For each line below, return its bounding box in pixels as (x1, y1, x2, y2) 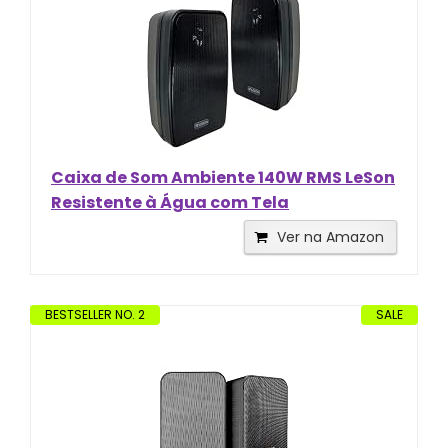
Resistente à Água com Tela (51, 190, 289, 214)
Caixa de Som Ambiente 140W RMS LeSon (51, 165, 395, 189)
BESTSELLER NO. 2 (45, 305, 145, 323)
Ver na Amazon (277, 226, 384, 247)
